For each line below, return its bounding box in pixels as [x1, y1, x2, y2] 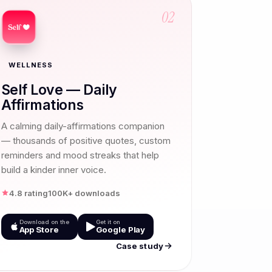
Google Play [95, 224, 146, 234]
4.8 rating [8, 188, 48, 198]
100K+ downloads [47, 188, 120, 198]
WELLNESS [8, 60, 53, 69]
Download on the [19, 218, 69, 225]
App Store [19, 224, 59, 234]
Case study [115, 240, 163, 251]
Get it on [95, 218, 120, 225]
